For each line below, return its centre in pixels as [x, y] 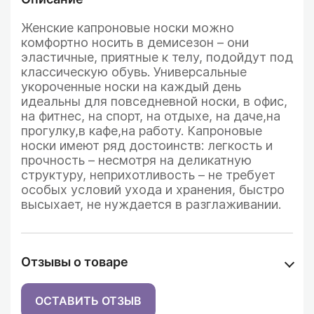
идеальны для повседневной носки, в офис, [154, 101]
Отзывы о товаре [75, 262]
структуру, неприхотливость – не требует [148, 175]
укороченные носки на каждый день [131, 87]
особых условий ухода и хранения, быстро [153, 190]
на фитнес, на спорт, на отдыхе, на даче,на [151, 116]
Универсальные [200, 72]
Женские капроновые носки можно [128, 28]
